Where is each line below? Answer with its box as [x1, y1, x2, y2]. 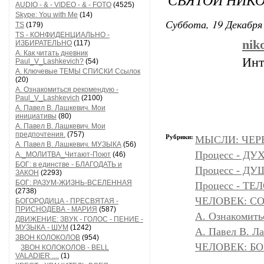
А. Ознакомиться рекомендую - [15, 85, 118, 94]
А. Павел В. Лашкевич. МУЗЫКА [15, 140, 121, 148]
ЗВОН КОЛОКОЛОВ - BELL [21, 243, 109, 252]
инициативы [15, 112, 57, 120]
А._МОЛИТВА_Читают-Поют [15, 150, 111, 159]
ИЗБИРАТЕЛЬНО [15, 39, 72, 47]
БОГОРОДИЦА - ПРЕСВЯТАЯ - [15, 197, 118, 205]
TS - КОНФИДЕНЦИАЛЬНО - [15, 31, 110, 39]
